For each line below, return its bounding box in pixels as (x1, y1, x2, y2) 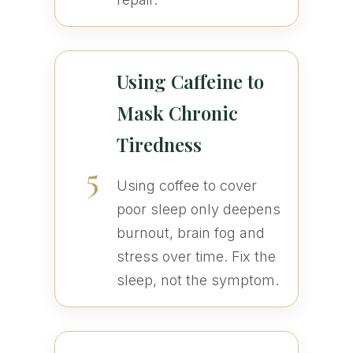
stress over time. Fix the (116, 248, 276, 266)
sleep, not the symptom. (116, 272, 279, 289)
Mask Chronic (116, 100, 238, 126)
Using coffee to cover (116, 177, 257, 195)
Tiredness (116, 132, 202, 158)
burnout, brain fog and (116, 225, 265, 242)
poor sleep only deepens (116, 201, 281, 218)
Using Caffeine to (116, 69, 264, 95)
